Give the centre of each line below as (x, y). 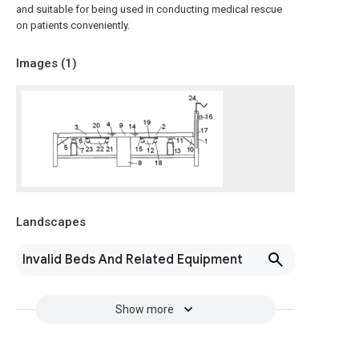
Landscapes (51, 222)
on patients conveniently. (73, 25)
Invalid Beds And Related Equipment (133, 260)
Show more (144, 309)
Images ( (40, 63)
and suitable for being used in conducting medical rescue (149, 9)
